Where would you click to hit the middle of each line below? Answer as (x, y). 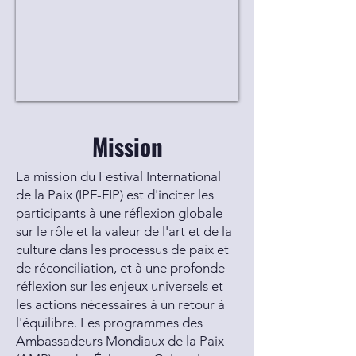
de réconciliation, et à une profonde (120, 268)
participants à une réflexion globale (119, 213)
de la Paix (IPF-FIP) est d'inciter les (115, 195)
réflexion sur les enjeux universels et (120, 286)
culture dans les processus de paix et (122, 250)
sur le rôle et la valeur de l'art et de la (124, 231)
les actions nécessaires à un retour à (120, 304)
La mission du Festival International (118, 176)
